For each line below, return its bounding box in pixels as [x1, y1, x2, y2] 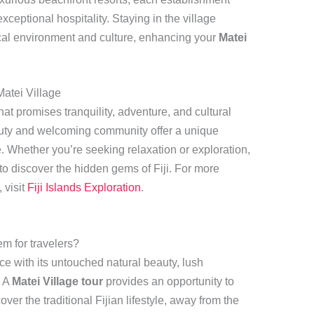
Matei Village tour [11, 275, 103, 287]
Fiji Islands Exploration [27, 182, 141, 194]
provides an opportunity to [102, 275, 234, 287]
